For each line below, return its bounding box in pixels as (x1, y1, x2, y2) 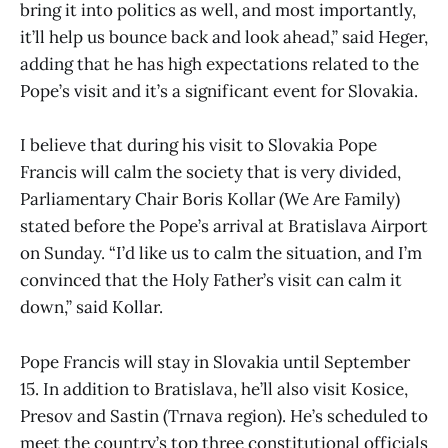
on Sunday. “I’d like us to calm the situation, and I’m (20, 242, 422, 265)
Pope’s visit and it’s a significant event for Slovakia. (20, 80, 418, 103)
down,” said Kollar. (20, 296, 163, 319)
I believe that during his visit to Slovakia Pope (20, 134, 377, 157)
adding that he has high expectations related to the (20, 53, 419, 76)
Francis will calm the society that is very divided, (20, 161, 401, 184)
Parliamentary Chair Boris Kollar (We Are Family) (20, 188, 400, 211)
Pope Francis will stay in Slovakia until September (20, 350, 410, 373)
